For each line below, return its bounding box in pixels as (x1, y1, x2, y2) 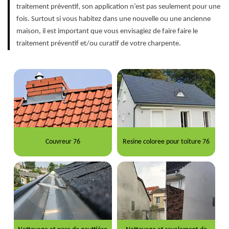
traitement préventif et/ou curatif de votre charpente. (16, 40, 181, 48)
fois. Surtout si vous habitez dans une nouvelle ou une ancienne (16, 15, 211, 24)
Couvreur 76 (45, 138, 80, 146)
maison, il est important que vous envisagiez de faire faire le (16, 28, 198, 36)
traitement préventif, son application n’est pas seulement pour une (16, 3, 220, 11)
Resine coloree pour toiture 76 (123, 138, 210, 146)
